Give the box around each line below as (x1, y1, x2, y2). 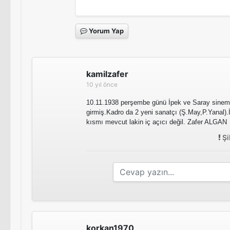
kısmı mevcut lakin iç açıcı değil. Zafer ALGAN (86, 118, 227, 126)
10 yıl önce (86, 80, 118, 88)
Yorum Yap (87, 26, 124, 35)
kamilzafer (86, 68, 128, 79)
